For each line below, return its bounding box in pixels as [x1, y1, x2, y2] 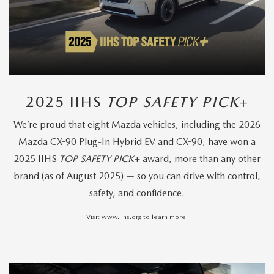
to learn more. [141, 212, 188, 221]
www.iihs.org [102, 212, 141, 221]
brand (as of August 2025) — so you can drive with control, [13, 170, 261, 182]
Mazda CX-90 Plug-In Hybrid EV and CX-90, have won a [18, 136, 256, 148]
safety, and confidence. [89, 187, 185, 199]
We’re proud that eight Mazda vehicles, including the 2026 [13, 119, 261, 131]
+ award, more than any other [134, 153, 261, 165]
